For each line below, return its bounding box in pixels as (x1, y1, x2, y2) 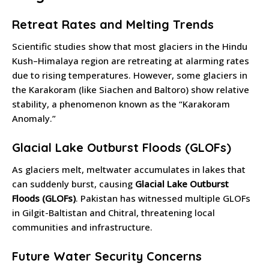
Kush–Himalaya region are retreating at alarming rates (12, 54, 249, 67)
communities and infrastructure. (12, 220, 153, 233)
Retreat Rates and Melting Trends (12, 16, 214, 32)
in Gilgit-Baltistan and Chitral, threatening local (12, 206, 215, 219)
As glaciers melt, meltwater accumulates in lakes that (12, 163, 246, 175)
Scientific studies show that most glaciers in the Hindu (12, 40, 247, 52)
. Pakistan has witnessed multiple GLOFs (76, 192, 250, 204)
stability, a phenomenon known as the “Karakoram (12, 97, 230, 110)
